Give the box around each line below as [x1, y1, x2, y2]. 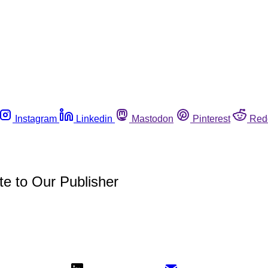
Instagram [15, 113, 57, 124]
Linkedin [76, 113, 112, 124]
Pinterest [193, 113, 230, 124]
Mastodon [132, 113, 173, 124]
